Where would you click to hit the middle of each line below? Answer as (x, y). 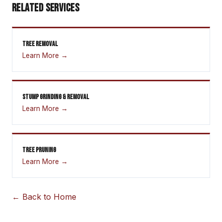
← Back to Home (44, 196)
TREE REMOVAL (40, 44)
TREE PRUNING (39, 150)
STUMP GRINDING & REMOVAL (55, 97)
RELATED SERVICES (46, 8)
